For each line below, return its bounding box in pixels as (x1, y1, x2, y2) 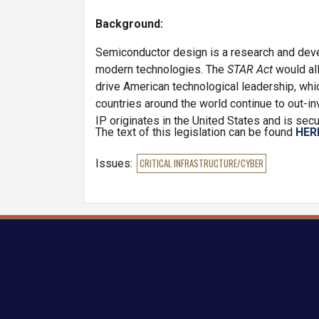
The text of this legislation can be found (95, 125, 296, 139)
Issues (95, 157, 130, 170)
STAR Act (227, 63, 273, 76)
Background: (95, 17, 163, 31)
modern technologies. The (95, 63, 227, 76)
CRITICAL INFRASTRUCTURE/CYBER (139, 157, 263, 170)
